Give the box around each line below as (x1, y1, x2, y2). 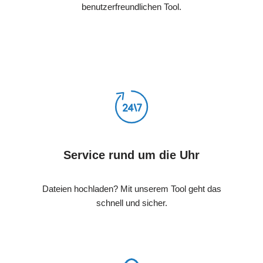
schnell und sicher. (96, 197, 167, 208)
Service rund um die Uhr (63, 148, 200, 161)
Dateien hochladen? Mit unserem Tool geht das (42, 183, 221, 194)
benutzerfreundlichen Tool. (82, 1, 181, 12)
